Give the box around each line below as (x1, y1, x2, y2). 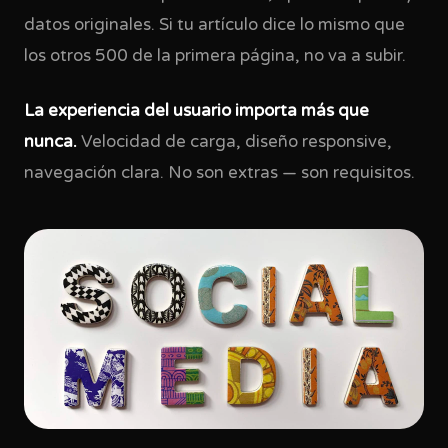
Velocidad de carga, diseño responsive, (77, 132, 392, 152)
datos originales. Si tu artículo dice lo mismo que (24, 15, 405, 35)
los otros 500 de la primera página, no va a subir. (24, 46, 406, 66)
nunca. (24, 132, 77, 152)
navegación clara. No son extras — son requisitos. (24, 163, 415, 183)
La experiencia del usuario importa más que (24, 101, 369, 121)
